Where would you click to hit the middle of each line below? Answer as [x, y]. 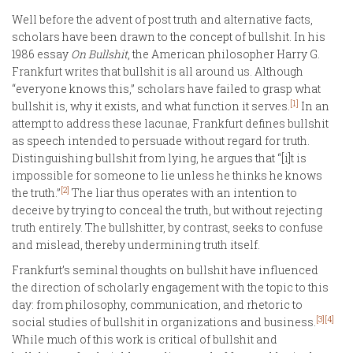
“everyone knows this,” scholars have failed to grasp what [166, 88]
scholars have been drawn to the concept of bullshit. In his [169, 36]
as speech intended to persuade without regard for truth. [161, 140]
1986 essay [41, 54]
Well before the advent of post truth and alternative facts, [162, 19]
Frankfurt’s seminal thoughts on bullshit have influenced [165, 269]
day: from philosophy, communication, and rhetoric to [157, 304]
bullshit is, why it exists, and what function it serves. [151, 106]
